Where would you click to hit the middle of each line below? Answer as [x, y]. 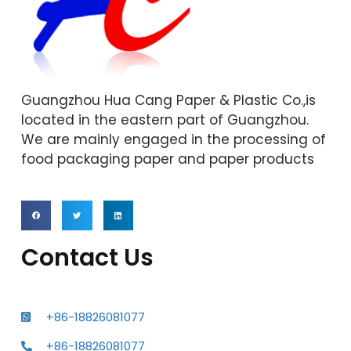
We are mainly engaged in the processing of [174, 139]
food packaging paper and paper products [168, 159]
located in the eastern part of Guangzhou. [165, 119]
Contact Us [87, 258]
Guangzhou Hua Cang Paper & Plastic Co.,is [168, 100]
